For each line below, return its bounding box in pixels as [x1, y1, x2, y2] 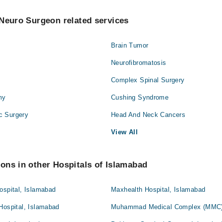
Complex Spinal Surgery [111, 76, 185, 84]
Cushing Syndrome [111, 94, 169, 101]
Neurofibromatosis [111, 59, 166, 66]
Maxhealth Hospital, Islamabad [111, 186, 206, 193]
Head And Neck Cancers [111, 111, 186, 118]
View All [111, 128, 138, 136]
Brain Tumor [111, 42, 149, 49]
